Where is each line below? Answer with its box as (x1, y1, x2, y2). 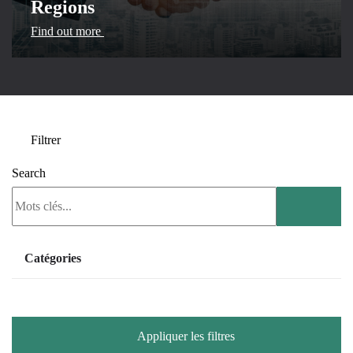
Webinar (50, 299, 91, 312)
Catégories (24, 251, 81, 265)
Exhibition (50, 278, 102, 292)
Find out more (31, 24, 104, 38)
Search (12, 166, 46, 180)
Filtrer (28, 133, 61, 147)
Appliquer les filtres (137, 329, 235, 343)
